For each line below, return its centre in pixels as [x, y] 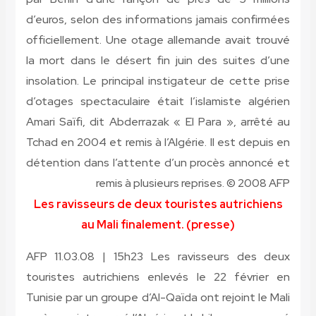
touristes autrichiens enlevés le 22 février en [158, 277]
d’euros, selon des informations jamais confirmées [158, 20]
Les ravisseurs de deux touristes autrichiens [158, 205]
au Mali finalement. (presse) [158, 225]
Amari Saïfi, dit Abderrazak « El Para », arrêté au [158, 122]
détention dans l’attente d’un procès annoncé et [158, 163]
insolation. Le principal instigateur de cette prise [158, 81]
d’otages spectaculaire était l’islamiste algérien [158, 102]
